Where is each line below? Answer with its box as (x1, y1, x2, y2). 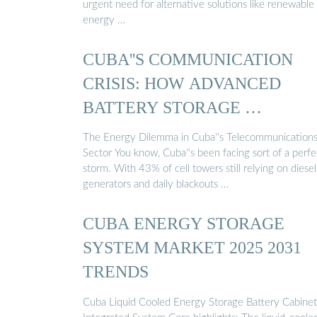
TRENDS (83, 262, 149, 282)
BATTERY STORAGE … (83, 97, 262, 117)
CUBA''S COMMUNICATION (83, 49, 293, 69)
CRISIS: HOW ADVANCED (83, 73, 281, 93)
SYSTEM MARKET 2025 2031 (83, 238, 301, 258)
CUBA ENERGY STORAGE (83, 214, 284, 234)
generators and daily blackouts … (83, 179, 229, 190)
